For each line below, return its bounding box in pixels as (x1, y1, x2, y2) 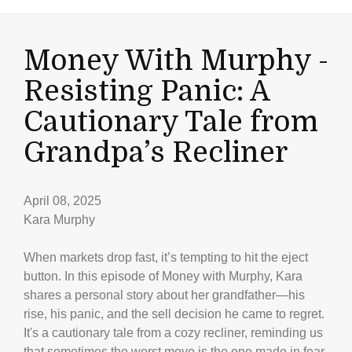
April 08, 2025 (24, 194, 101, 207)
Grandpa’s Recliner (24, 137, 288, 169)
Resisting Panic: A (24, 75, 269, 108)
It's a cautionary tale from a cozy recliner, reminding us (24, 326, 323, 339)
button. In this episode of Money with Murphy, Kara (24, 269, 302, 283)
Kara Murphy (24, 213, 95, 226)
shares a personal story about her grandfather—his (24, 288, 305, 302)
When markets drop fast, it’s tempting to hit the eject (24, 251, 308, 264)
